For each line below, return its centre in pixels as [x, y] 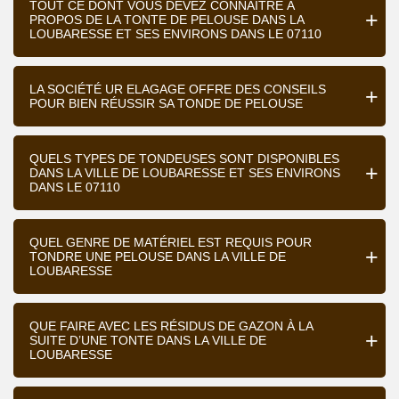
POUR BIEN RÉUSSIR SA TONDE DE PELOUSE [166, 103]
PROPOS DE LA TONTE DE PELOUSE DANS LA [167, 20]
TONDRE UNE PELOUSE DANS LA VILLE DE [158, 256]
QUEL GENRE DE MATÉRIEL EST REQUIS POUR [171, 242]
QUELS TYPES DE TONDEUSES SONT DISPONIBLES [184, 159]
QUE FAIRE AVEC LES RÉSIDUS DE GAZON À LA [171, 326]
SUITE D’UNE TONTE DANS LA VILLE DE [148, 340]
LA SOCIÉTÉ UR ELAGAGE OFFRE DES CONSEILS [178, 89]
